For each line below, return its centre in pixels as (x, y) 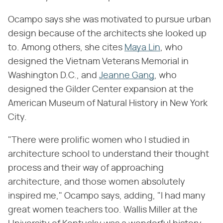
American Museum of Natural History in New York (108, 104)
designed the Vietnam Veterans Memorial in (98, 62)
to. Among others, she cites (66, 48)
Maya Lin (142, 48)
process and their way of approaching (86, 168)
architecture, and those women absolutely (97, 182)
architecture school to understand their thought (109, 155)
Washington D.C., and (54, 76)
